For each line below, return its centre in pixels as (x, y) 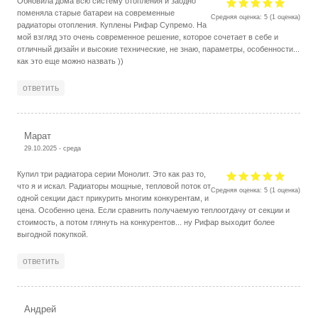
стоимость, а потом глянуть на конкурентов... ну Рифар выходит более (146, 222)
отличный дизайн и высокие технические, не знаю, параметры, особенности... (159, 49)
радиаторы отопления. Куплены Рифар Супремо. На (112, 24)
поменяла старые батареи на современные (96, 12)
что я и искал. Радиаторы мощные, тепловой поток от (114, 186)
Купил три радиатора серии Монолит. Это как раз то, (112, 174)
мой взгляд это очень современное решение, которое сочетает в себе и (148, 37)
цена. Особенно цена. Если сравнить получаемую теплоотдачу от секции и (154, 210)
